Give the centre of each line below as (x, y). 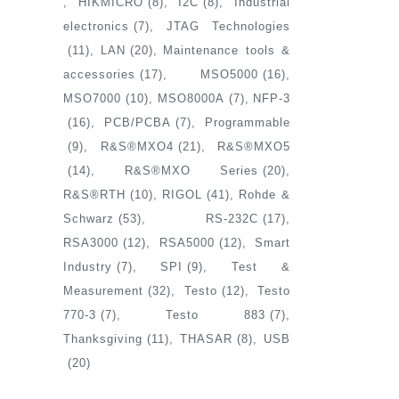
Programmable (248, 122)
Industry (88, 267)
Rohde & (265, 195)
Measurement (103, 291)
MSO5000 (229, 74)
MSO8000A (191, 98)
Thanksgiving (103, 339)
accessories (99, 74)
